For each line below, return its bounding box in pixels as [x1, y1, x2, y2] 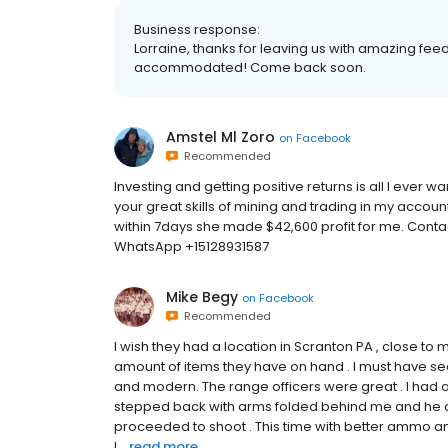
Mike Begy [166, 287, 238, 307]
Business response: [134, 20, 260, 39]
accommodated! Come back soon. [134, 58, 366, 77]
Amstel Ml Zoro [166, 127, 275, 147]
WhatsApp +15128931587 [114, 237, 269, 256]
